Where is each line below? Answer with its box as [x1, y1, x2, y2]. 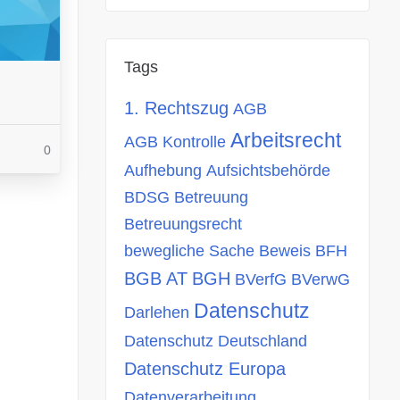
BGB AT [124, 269, 187, 288]
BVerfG [235, 271, 287, 288]
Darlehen [124, 304, 189, 321]
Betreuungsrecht [124, 215, 242, 233]
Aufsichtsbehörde [206, 162, 330, 179]
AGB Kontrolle [124, 133, 226, 151]
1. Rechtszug [124, 98, 229, 118]
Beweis [259, 242, 311, 260]
